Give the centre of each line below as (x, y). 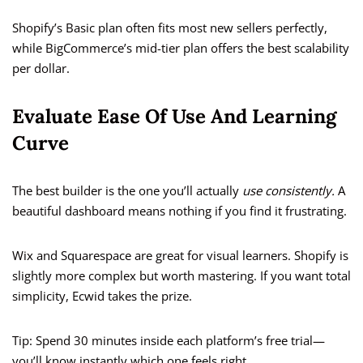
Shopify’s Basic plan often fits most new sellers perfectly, (170, 28)
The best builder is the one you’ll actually (127, 191)
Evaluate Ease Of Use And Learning (174, 117)
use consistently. (288, 191)
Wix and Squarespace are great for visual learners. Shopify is (180, 256)
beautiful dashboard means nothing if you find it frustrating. (179, 211)
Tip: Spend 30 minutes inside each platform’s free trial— (169, 341)
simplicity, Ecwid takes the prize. (102, 296)
